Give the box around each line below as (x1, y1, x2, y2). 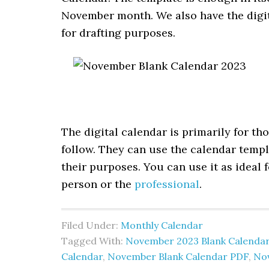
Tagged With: (61, 235, 125, 247)
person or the (61, 177, 134, 191)
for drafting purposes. (61, 26, 175, 40)
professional (134, 177, 199, 191)
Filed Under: (61, 219, 121, 231)
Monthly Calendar (121, 219, 203, 231)
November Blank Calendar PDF (107, 250, 249, 262)
